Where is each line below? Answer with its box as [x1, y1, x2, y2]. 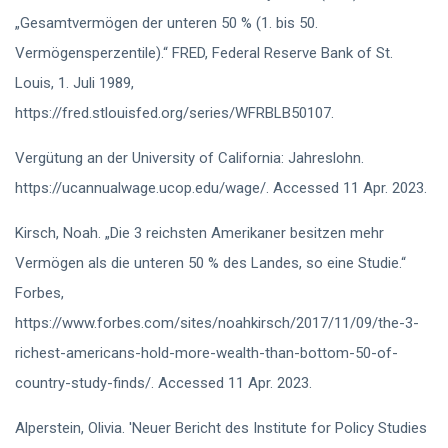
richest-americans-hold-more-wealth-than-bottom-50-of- [15, 344, 398, 362]
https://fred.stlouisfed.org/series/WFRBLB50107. [15, 104, 334, 122]
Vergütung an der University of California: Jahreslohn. [15, 149, 364, 167]
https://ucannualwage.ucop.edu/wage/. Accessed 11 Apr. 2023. [15, 179, 427, 197]
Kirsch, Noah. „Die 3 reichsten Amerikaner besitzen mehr [15, 224, 384, 242]
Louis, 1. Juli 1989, [15, 74, 134, 92]
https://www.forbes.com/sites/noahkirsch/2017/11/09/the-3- [15, 314, 419, 332]
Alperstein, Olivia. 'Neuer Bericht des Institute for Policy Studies [15, 419, 427, 437]
